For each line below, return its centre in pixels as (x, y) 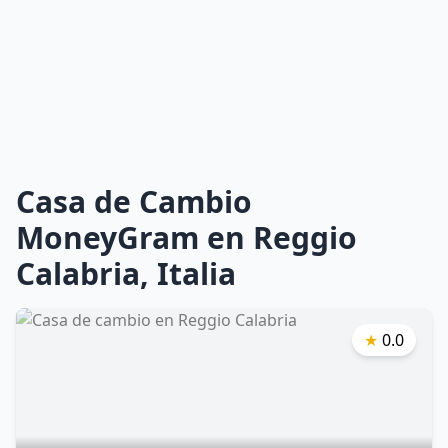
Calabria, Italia (126, 273)
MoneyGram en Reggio (186, 237)
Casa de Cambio (134, 201)
